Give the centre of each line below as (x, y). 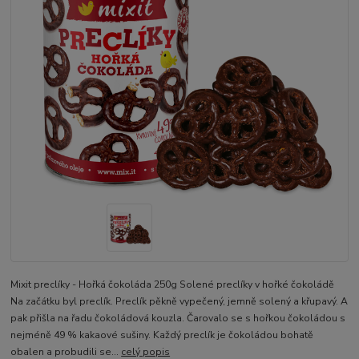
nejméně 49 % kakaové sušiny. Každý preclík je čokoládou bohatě (162, 335)
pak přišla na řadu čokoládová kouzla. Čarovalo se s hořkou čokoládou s (178, 318)
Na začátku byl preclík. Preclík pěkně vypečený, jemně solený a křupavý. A (179, 301)
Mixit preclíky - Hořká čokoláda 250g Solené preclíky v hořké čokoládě (173, 284)
